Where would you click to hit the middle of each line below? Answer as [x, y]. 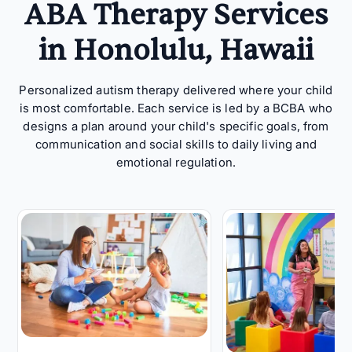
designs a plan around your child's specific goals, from [176, 126]
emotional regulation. [176, 162]
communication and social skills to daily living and [176, 144]
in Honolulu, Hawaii [176, 50]
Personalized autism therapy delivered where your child [176, 90]
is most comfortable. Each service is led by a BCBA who [176, 108]
